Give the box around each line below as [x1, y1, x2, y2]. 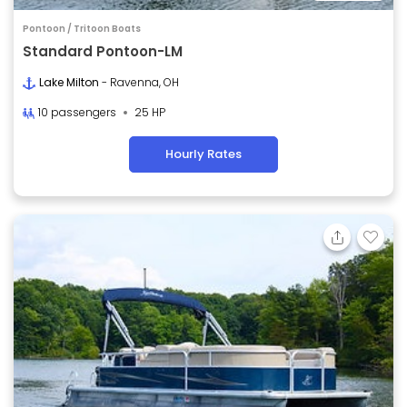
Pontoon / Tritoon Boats [23, 22, 141, 36]
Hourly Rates [165, 145, 242, 164]
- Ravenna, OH [102, 74, 179, 91]
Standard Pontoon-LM [23, 42, 183, 62]
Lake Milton [39, 74, 102, 91]
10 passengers [38, 104, 116, 121]
